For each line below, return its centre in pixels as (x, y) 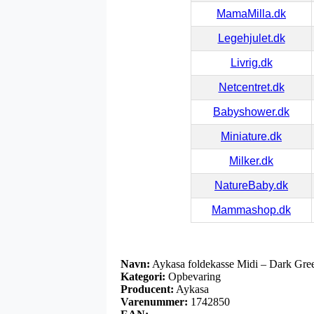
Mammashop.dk (251, 210)
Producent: (147, 289)
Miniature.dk (251, 136)
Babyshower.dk (251, 111)
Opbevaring (193, 276)
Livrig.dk (251, 62)
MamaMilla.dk (251, 13)
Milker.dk (251, 161)
